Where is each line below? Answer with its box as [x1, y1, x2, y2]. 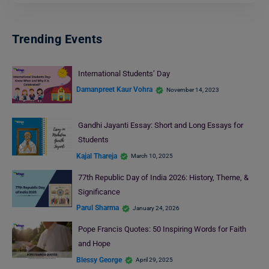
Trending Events [12, 31, 103, 46]
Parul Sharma [76, 204, 119, 213]
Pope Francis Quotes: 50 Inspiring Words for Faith [77, 225, 246, 234]
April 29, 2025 [136, 256, 173, 264]
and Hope [77, 239, 110, 249]
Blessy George [76, 255, 122, 264]
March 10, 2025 [131, 153, 173, 160]
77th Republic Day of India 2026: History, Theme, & [77, 172, 249, 182]
